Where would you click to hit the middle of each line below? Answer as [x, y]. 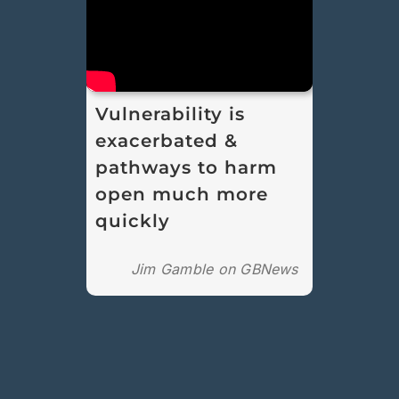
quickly [133, 220]
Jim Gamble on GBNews [214, 269]
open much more [182, 194]
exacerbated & [167, 140]
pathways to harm [187, 167]
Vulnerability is [171, 114]
